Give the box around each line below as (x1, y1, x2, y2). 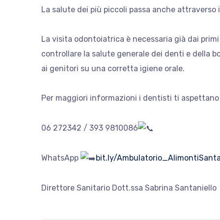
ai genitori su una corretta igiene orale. (41, 64, 185, 73)
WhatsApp (41, 153, 81, 163)
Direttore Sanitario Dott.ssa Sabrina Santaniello (41, 183, 217, 192)
